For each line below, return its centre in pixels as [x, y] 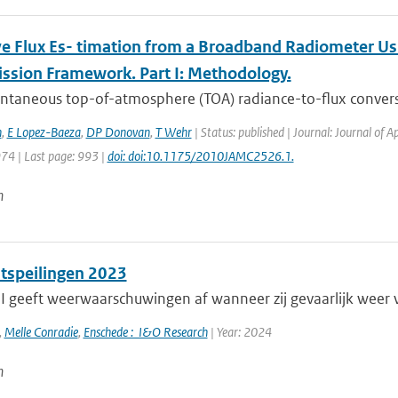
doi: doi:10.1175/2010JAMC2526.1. [200, 156]
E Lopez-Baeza [44, 132]
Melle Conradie [41, 332]
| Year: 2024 [239, 332]
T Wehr [173, 132]
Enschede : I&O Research [145, 332]
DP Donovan [118, 132]
